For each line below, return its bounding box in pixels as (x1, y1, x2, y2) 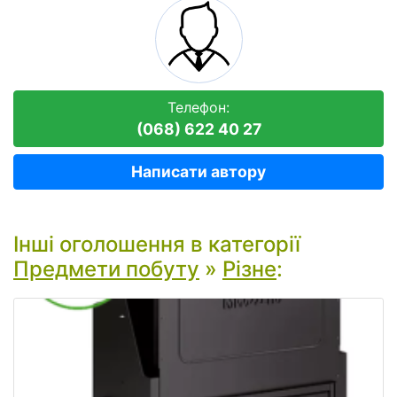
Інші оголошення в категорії (13, 231, 300, 257)
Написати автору (131, 162, 266, 181)
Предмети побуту (13, 256, 199, 282)
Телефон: (167, 98, 230, 116)
